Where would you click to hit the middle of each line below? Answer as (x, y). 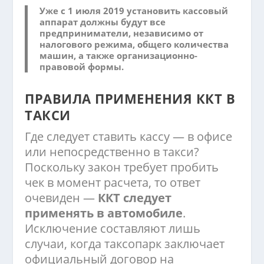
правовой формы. (82, 67)
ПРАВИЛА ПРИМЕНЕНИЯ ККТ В (130, 99)
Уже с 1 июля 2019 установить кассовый (134, 11)
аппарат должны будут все (103, 22)
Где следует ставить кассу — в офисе (129, 137)
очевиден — (62, 198)
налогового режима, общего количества (134, 44)
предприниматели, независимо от (122, 33)
